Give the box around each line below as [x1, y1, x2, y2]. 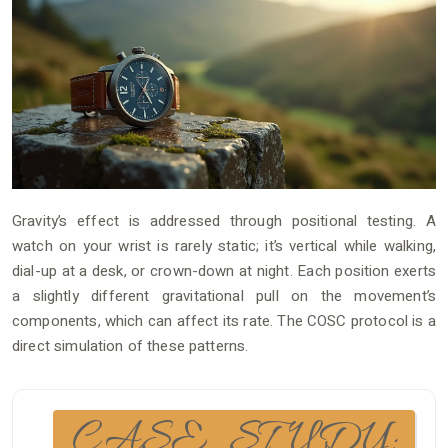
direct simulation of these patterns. [12, 335, 249, 358]
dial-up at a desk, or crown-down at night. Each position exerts [12, 260, 436, 283]
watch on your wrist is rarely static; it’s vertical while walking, [12, 235, 436, 258]
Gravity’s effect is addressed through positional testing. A [12, 210, 436, 233]
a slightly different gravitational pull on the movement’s [12, 285, 436, 308]
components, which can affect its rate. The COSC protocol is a [12, 310, 436, 333]
